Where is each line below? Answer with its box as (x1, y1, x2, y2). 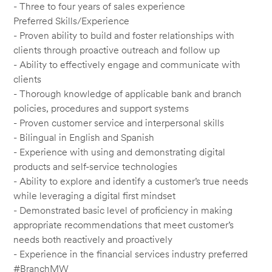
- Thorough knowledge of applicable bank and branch (13, 87, 242, 100)
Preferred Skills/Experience (13, 15, 130, 27)
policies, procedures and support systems (13, 102, 189, 114)
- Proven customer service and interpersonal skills (13, 117, 225, 129)
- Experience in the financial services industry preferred (13, 248, 248, 260)
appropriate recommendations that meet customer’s (13, 219, 234, 231)
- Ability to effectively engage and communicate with (13, 58, 241, 70)
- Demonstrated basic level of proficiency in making (13, 204, 233, 216)
